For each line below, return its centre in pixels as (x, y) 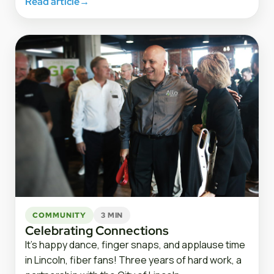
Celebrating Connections (97, 231)
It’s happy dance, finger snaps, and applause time (135, 245)
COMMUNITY (59, 215)
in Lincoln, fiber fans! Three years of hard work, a (133, 260)
